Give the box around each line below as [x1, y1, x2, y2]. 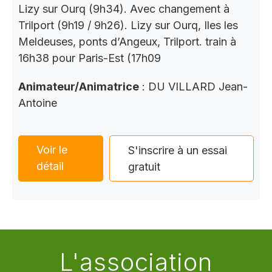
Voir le [36, 143, 67, 157]
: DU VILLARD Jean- [139, 80, 248, 93]
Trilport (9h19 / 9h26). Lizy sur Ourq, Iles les [18, 19, 238, 32]
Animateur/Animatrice [18, 80, 139, 93]
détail [36, 160, 64, 173]
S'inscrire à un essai [128, 144, 228, 157]
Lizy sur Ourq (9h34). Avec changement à [18, 2, 229, 16]
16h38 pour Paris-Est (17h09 [18, 52, 161, 65]
